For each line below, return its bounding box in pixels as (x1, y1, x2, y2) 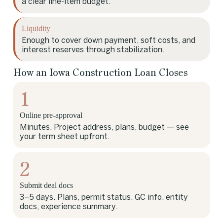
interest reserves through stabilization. (22, 46, 165, 54)
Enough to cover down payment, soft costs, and (22, 37, 196, 44)
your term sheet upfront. (20, 133, 110, 141)
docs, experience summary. (20, 203, 118, 211)
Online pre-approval (20, 111, 83, 120)
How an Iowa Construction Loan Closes (13, 66, 187, 79)
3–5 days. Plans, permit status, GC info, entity (20, 193, 188, 201)
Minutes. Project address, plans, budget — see (20, 123, 189, 131)
